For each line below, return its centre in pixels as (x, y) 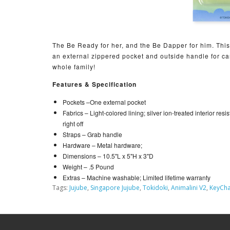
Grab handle (105, 135)
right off (73, 124)
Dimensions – (83, 156)
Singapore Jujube (115, 188)
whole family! (74, 67)
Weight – (76, 167)
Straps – (75, 135)
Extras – (75, 178)
